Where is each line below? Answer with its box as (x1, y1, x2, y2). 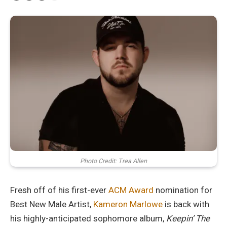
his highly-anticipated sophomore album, (10, 213, 166, 224)
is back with (163, 199, 209, 210)
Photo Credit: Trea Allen (80, 157, 147, 165)
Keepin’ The (166, 213, 210, 224)
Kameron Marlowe (93, 199, 163, 210)
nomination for (154, 185, 212, 196)
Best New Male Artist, (10, 199, 93, 210)
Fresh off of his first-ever (10, 185, 108, 196)
